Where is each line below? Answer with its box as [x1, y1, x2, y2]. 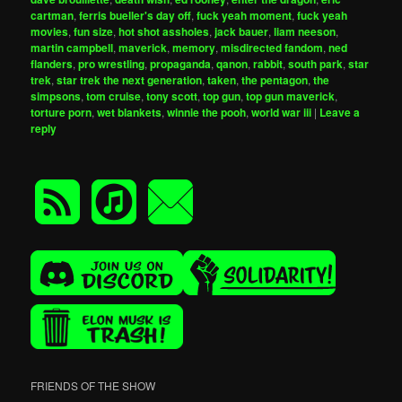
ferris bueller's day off [79, 7, 192, 24]
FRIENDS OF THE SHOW [31, 378, 156, 394]
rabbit [253, 56, 284, 73]
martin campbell [31, 39, 114, 57]
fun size [74, 23, 114, 40]
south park [288, 56, 344, 73]
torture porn [31, 104, 92, 121]
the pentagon [241, 72, 309, 89]
